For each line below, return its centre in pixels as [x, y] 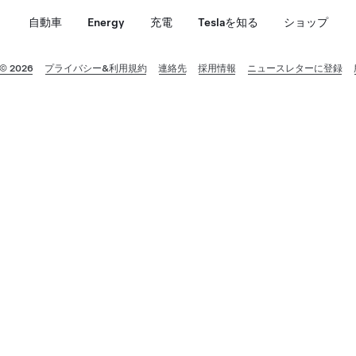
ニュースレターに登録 [294, 68]
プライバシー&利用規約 [95, 68]
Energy [106, 22]
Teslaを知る [228, 22]
